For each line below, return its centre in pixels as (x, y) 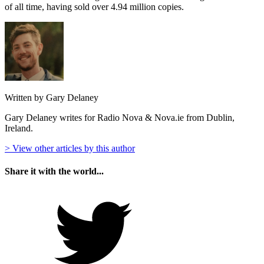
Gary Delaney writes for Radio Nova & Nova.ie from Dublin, (120, 117)
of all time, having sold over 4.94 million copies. (94, 6)
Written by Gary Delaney (52, 97)
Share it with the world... (54, 171)
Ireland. (19, 128)
